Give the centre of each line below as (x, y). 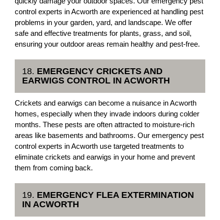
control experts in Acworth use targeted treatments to (99, 146)
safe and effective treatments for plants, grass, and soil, (103, 33)
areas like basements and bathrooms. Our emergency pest (109, 135)
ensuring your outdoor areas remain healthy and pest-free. (107, 44)
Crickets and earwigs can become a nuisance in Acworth (106, 103)
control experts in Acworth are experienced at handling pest (109, 12)
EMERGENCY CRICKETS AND (100, 71)
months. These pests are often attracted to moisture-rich (105, 124)
